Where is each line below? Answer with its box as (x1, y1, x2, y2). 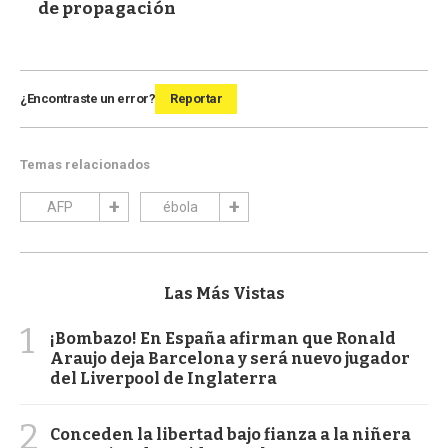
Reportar (170, 90, 222, 106)
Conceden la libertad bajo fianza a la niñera (50, 424, 411, 444)
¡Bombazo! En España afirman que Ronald (50, 328, 396, 348)
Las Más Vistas (163, 283, 285, 303)
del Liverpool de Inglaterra (50, 368, 277, 388)
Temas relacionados (20, 156, 150, 172)
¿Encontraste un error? (20, 90, 155, 106)
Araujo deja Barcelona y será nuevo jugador (50, 348, 410, 368)
